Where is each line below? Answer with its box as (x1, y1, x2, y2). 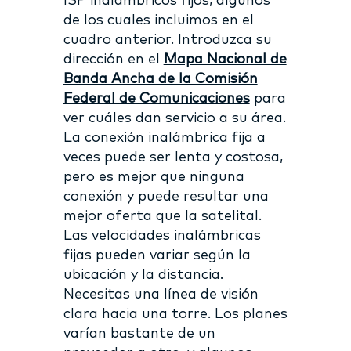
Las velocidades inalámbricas (63, 228, 261, 243)
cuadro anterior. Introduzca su (63, 32, 272, 47)
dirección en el (63, 52, 160, 67)
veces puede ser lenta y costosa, (63, 150, 283, 165)
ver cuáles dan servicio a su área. (63, 110, 286, 125)
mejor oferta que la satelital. (63, 208, 262, 223)
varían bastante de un (63, 326, 215, 341)
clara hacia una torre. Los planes (63, 306, 288, 321)
